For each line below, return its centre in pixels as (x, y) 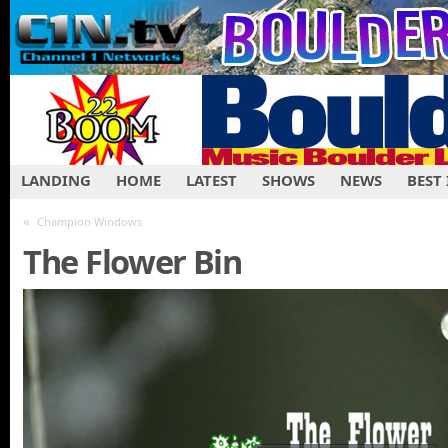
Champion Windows (89, 221)
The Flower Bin (132, 262)
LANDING (56, 180)
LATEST (211, 180)
